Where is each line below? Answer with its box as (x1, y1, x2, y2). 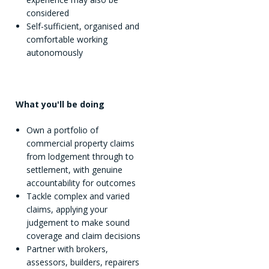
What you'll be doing (16, 98, 104, 110)
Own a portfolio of (26, 124, 98, 136)
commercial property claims (26, 138, 134, 150)
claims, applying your (26, 204, 107, 216)
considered (26, 7, 69, 19)
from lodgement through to (26, 151, 134, 163)
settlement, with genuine (26, 164, 122, 176)
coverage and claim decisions (26, 230, 141, 242)
